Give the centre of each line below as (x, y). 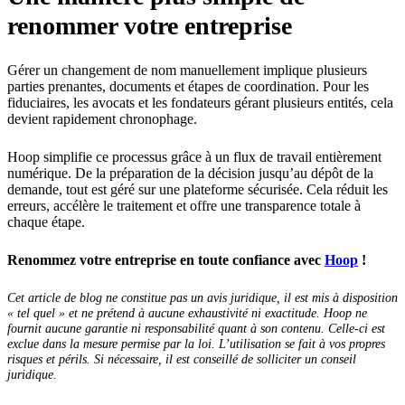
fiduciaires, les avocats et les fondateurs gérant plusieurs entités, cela (200, 103)
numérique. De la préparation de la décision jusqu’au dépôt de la (190, 174)
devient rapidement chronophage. (102, 119)
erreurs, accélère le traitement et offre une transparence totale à (184, 206)
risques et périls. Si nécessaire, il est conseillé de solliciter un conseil (182, 359)
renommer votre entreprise (150, 26)
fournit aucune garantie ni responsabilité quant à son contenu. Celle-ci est (196, 329)
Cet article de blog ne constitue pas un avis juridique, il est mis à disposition (202, 298)
